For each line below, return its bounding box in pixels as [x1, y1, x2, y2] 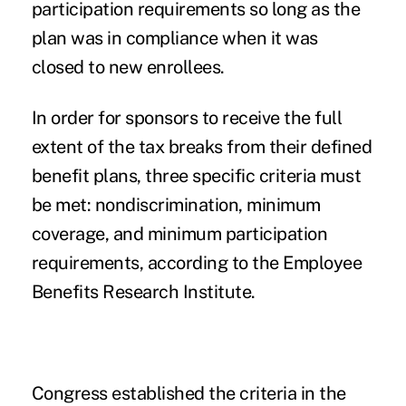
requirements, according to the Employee [31, 252, 362, 275]
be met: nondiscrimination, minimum [31, 194, 321, 217]
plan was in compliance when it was [31, 27, 318, 50]
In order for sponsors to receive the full [31, 107, 343, 130]
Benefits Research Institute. [31, 281, 260, 304]
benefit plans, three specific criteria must [31, 165, 362, 188]
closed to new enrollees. [31, 56, 229, 79]
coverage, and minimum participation [31, 223, 328, 246]
